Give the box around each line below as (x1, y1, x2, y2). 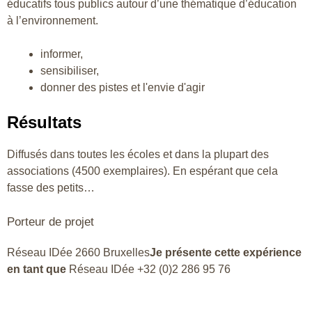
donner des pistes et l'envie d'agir (40, 81, 205, 93)
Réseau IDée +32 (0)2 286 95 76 (69, 263, 231, 275)
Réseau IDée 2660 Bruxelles (7, 246, 150, 258)
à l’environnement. (7, 14, 98, 26)
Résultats (7, 112, 81, 132)
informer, (40, 47, 83, 60)
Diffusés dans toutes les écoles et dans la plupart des (7, 148, 269, 160)
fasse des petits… (7, 181, 95, 194)
